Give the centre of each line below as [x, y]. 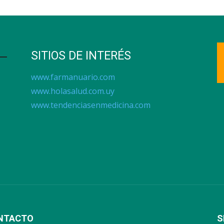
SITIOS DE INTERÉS [81, 56]
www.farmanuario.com [73, 77]
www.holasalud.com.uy [73, 91]
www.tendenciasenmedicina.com [91, 105]
